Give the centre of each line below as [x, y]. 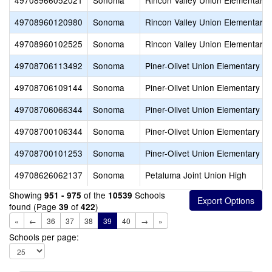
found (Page [34, 206]
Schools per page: [44, 237]
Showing [27, 195]
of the [95, 195]
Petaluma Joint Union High [196, 175]
